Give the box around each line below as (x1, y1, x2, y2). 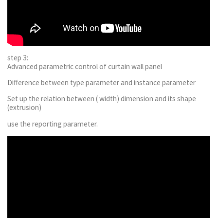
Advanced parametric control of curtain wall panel (7, 61, 163, 71)
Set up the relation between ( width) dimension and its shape (7, 94, 197, 104)
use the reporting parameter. (7, 119, 98, 128)
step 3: (7, 53, 29, 62)
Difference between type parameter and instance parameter (7, 77, 196, 87)
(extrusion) (7, 103, 42, 112)
